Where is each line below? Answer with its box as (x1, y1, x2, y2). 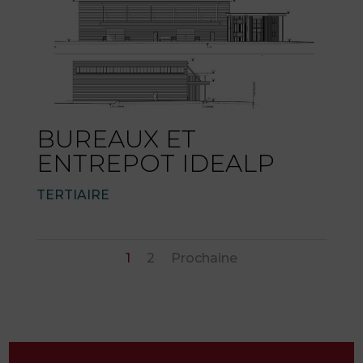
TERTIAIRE (36, 186, 109, 203)
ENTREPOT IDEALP (36, 147, 275, 178)
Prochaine (170, 250, 237, 266)
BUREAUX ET (36, 123, 196, 154)
